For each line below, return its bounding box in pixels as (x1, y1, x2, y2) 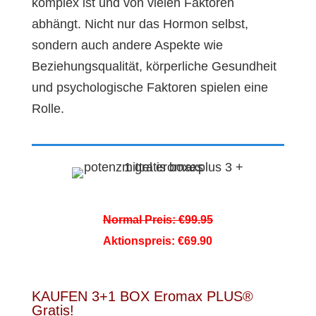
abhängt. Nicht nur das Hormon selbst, (31, 17, 248, 31)
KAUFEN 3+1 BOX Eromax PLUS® (31, 288, 253, 304)
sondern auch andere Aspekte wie (31, 38, 223, 52)
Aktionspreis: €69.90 (103, 235, 213, 247)
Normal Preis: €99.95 (102, 214, 213, 226)
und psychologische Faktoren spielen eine (31, 80, 268, 95)
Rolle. (31, 102, 64, 116)
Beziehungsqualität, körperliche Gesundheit (31, 59, 276, 73)
